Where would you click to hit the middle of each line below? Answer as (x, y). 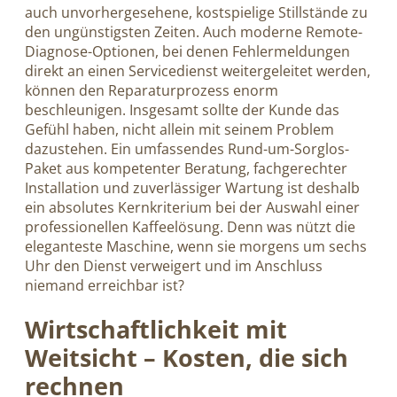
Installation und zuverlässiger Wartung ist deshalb (192, 188)
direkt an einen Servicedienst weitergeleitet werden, (198, 71)
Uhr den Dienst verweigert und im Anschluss (174, 266)
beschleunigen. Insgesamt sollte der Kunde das (182, 110)
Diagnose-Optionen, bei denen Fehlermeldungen (187, 52)
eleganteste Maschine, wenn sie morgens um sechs (196, 247)
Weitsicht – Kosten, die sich (187, 358)
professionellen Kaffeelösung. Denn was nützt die (190, 227)
